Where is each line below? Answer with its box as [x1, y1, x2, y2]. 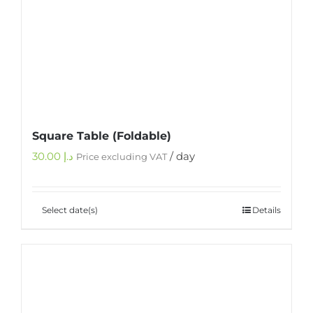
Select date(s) [42, 205, 98, 216]
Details [252, 205, 281, 216]
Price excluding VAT [76, 152, 167, 163]
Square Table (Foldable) [32, 129, 171, 143]
